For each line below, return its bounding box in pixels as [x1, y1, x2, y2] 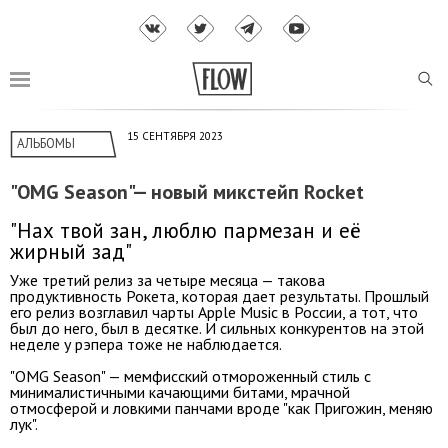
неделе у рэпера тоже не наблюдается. [10, 333, 282, 354]
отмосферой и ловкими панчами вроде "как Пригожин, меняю [10, 397, 433, 418]
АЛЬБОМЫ [17, 135, 75, 153]
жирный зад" [10, 237, 132, 265]
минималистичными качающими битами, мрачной [10, 381, 350, 402]
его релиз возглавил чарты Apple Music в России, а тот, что [10, 301, 418, 322]
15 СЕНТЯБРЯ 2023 [127, 129, 223, 144]
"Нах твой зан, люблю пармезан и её [10, 216, 361, 244]
